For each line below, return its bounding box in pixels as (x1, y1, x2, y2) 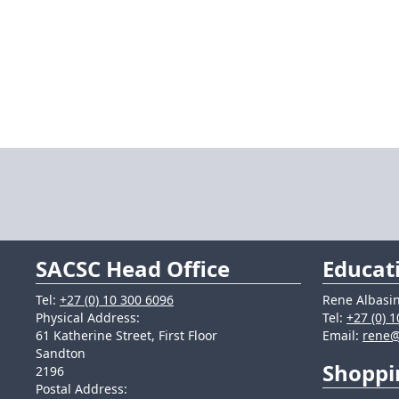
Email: (322, 327, 362, 344)
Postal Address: (36, 380, 127, 397)
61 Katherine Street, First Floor (36, 327, 217, 344)
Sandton (36, 345, 85, 362)
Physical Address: (36, 309, 140, 326)
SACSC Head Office (36, 254, 230, 283)
